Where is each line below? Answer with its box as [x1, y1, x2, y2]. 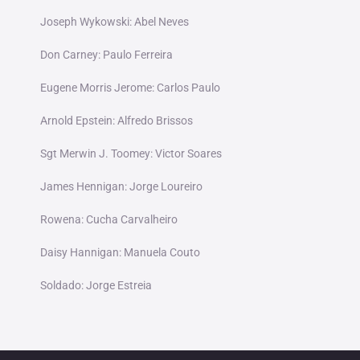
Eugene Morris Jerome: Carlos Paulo [39, 81, 220, 95]
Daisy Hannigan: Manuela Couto [39, 246, 200, 260]
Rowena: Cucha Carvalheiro [39, 213, 178, 227]
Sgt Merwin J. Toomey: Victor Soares [39, 147, 222, 161]
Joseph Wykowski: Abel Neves [39, 15, 189, 29]
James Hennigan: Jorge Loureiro [39, 180, 202, 194]
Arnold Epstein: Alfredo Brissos [39, 114, 193, 128]
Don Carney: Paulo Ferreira [39, 48, 173, 62]
